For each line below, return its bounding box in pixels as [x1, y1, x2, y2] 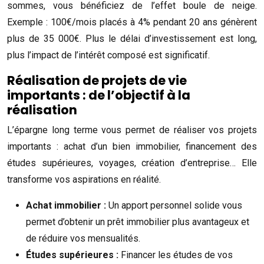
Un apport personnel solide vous [108, 200, 242, 211]
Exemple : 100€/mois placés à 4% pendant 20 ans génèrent [7, 16, 257, 28]
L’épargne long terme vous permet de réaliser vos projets [7, 124, 257, 136]
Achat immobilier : [26, 200, 108, 211]
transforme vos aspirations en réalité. [7, 174, 161, 185]
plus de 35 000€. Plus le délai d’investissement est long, [7, 33, 257, 44]
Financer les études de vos [121, 249, 233, 260]
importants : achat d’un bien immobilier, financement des [7, 141, 257, 152]
